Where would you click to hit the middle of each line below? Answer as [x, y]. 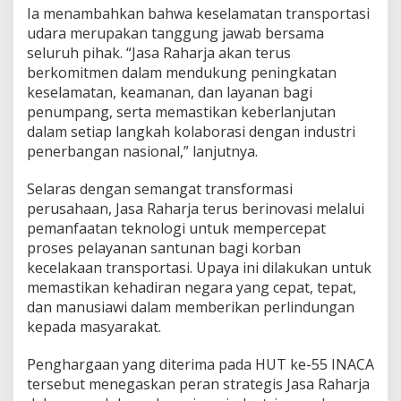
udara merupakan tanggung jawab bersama [175, 33]
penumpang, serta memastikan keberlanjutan [181, 111]
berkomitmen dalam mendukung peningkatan [182, 72]
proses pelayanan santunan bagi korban [164, 247]
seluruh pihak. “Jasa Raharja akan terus [159, 52]
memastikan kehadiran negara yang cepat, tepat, [192, 287]
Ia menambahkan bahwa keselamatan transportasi [198, 13]
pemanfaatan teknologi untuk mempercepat [176, 228]
